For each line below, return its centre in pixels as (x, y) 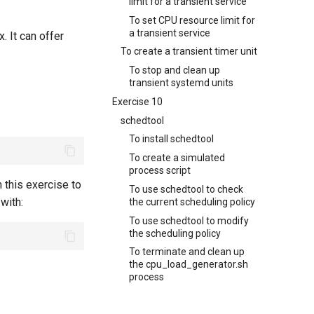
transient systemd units (181, 83)
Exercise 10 (137, 101)
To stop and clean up (175, 70)
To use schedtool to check (186, 189)
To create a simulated (177, 158)
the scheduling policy (175, 233)
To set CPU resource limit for (192, 20)
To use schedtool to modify (189, 220)
